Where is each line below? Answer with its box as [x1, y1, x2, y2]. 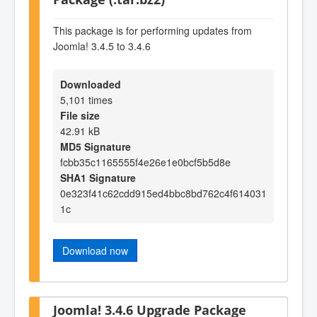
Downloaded [60, 77, 121, 92]
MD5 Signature [60, 139, 131, 154]
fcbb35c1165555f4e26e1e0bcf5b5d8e [60, 155, 231, 170]
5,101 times [60, 93, 113, 108]
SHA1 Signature [60, 171, 136, 185]
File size [60, 108, 100, 123]
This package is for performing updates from [53, 23, 252, 38]
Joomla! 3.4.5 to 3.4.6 [53, 38, 151, 53]
